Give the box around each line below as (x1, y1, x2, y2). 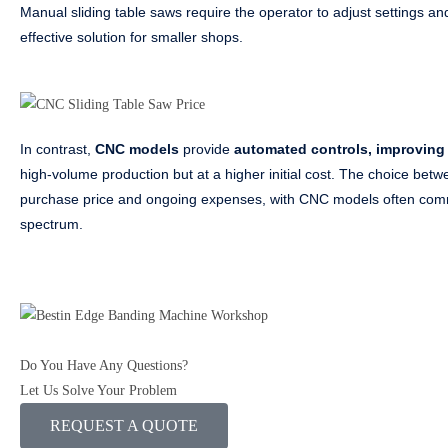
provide (179, 140, 234, 157)
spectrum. (20, 215, 83, 232)
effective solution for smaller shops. (20, 29, 247, 46)
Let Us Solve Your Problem (20, 382, 177, 398)
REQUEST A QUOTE (50, 416, 198, 434)
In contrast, (20, 140, 95, 157)
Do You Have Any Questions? (20, 357, 188, 373)
